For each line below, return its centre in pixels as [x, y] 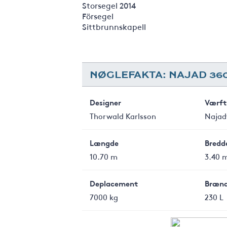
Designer [105, 102]
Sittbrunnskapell [114, 26]
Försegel [98, 16]
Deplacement [114, 183]
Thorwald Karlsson [123, 116]
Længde [104, 143]
